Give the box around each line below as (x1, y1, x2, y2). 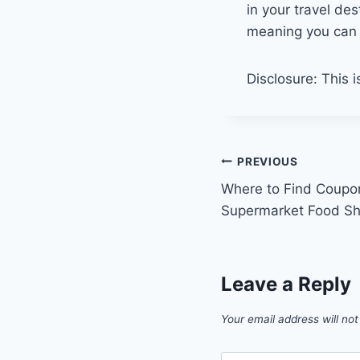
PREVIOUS (237, 154, 298, 168)
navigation (220, 186, 335, 214)
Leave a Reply (221, 272, 351, 296)
